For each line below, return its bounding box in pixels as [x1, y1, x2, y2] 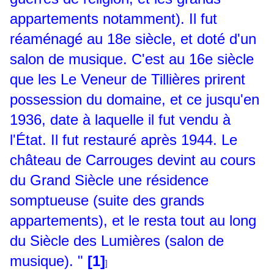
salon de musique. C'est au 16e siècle [10, 51, 254, 68]
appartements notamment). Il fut [10, 10, 217, 28]
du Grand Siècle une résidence [10, 172, 209, 189]
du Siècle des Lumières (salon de [10, 232, 224, 250]
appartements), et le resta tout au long [10, 212, 256, 229]
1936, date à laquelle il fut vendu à [10, 111, 231, 128]
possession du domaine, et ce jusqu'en [10, 91, 259, 108]
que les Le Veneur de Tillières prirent [10, 71, 245, 88]
